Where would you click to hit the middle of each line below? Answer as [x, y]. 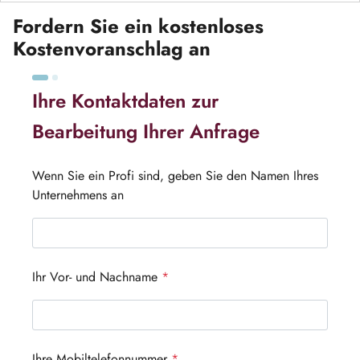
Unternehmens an [78, 195]
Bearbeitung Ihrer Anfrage [146, 131]
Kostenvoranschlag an [112, 49]
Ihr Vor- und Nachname [97, 277]
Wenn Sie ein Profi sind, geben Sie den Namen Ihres [175, 176]
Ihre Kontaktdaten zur [125, 101]
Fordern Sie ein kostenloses [138, 26]
